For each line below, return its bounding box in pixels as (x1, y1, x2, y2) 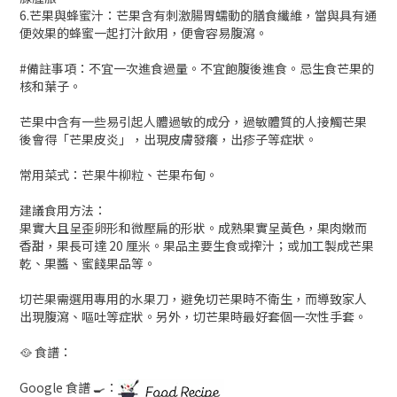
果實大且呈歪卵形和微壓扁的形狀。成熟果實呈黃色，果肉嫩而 (19, 218, 367, 237)
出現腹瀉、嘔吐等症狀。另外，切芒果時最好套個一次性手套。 (19, 307, 367, 325)
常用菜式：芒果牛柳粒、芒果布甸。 (19, 165, 218, 183)
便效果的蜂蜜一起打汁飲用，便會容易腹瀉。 (19, 23, 268, 42)
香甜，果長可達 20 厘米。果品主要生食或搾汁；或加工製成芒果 (19, 236, 374, 254)
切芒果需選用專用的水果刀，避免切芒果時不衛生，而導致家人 (19, 289, 367, 307)
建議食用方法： (19, 200, 106, 219)
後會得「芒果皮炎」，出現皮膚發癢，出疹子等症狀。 (19, 129, 317, 148)
